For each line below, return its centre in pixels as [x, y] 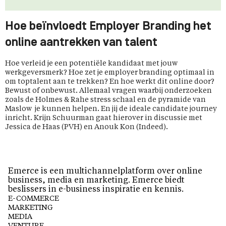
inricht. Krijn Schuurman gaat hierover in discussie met [104, 118]
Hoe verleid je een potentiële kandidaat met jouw [91, 64]
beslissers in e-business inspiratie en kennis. [96, 190]
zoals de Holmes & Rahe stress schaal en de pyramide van [105, 100]
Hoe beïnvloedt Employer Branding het [108, 27]
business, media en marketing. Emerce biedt [96, 181]
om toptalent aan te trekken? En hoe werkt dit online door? [110, 82]
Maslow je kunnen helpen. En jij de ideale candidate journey [111, 109]
